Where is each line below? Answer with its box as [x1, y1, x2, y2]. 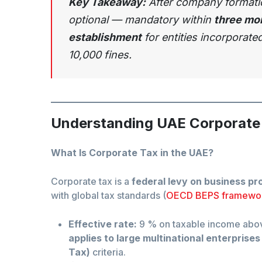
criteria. [90, 246, 126, 258]
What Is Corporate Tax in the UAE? [51, 147, 213, 159]
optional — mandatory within [68, 13, 214, 26]
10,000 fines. [68, 49, 132, 61]
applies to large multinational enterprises [68, 232, 260, 244]
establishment [68, 31, 142, 44]
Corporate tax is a [51, 175, 132, 188]
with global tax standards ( [51, 189, 166, 202]
